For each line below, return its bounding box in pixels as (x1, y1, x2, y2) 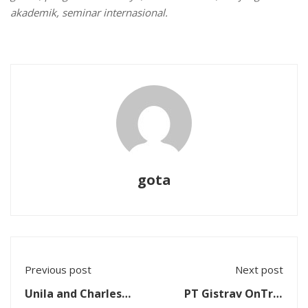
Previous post (25, 263, 91, 276)
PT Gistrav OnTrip (184, 286, 283, 301)
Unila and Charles (25, 286, 122, 301)
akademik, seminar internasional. (10, 5, 168, 19)
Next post (235, 263, 283, 276)
